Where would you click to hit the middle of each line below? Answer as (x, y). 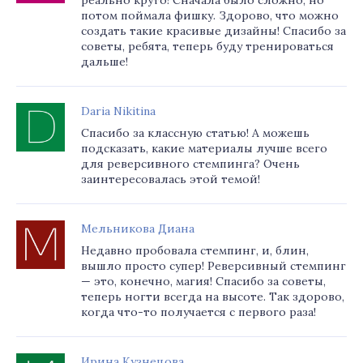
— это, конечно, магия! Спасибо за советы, (203, 281)
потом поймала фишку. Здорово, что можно (210, 15)
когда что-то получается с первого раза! (199, 312)
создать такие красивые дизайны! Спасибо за (214, 31)
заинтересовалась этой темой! (171, 179)
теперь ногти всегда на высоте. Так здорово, (213, 297)
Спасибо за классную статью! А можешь (195, 133)
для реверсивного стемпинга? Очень (190, 164)
